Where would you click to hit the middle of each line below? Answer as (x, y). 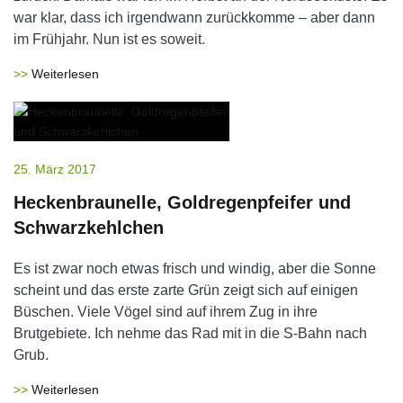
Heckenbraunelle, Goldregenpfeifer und (182, 202)
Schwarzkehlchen (89, 228)
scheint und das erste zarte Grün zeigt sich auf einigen (186, 290)
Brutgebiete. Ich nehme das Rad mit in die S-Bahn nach (190, 333)
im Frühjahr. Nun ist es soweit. (109, 39)
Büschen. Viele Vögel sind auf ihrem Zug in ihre (166, 312)
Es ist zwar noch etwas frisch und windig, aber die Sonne (195, 269)
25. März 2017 (55, 169)
